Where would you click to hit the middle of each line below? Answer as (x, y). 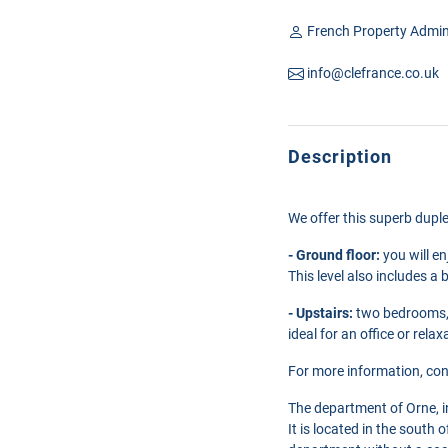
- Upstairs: (320, 313)
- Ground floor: (334, 255)
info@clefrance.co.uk (371, 73)
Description (340, 156)
